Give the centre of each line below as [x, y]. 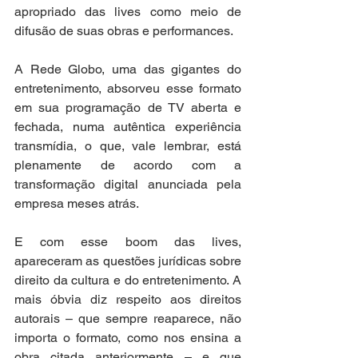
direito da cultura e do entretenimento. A [128, 280]
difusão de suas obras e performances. [125, 31]
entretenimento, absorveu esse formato [128, 89]
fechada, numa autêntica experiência [128, 127]
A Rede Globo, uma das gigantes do [128, 70]
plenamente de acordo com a [128, 165]
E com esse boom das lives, [128, 242]
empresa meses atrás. [77, 204]
